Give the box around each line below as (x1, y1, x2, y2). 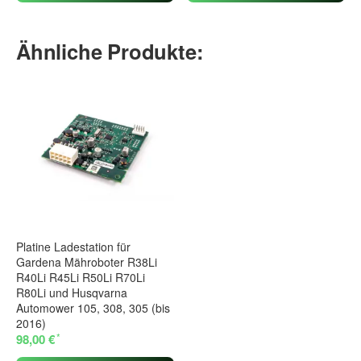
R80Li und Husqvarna (16, 284, 127, 301)
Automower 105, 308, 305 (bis (16, 300, 170, 317)
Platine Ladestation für (16, 239, 131, 255)
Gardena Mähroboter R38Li (16, 254, 157, 271)
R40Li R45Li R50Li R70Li (16, 269, 145, 286)
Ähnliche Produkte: (16, 35, 204, 66)
